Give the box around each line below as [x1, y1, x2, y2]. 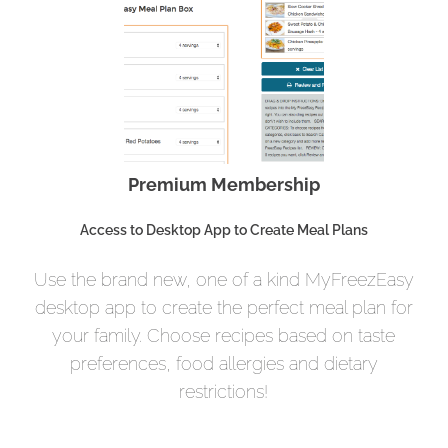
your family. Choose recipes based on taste [52, 324, 396, 346]
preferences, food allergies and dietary [69, 352, 378, 374]
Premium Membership [127, 173, 320, 195]
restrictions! [179, 380, 269, 402]
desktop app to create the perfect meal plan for [34, 296, 413, 318]
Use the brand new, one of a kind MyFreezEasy [33, 268, 414, 290]
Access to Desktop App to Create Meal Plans [79, 221, 368, 238]
